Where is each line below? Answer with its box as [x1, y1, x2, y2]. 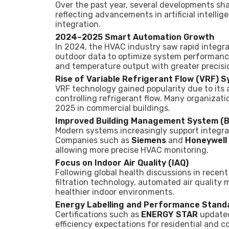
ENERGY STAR [141, 210, 198, 219]
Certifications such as [55, 210, 141, 219]
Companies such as [55, 135, 131, 145]
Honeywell [185, 135, 227, 145]
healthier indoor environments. [55, 187, 174, 197]
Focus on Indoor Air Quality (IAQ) [55, 158, 189, 168]
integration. [55, 19, 101, 29]
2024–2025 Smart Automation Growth [55, 32, 214, 42]
